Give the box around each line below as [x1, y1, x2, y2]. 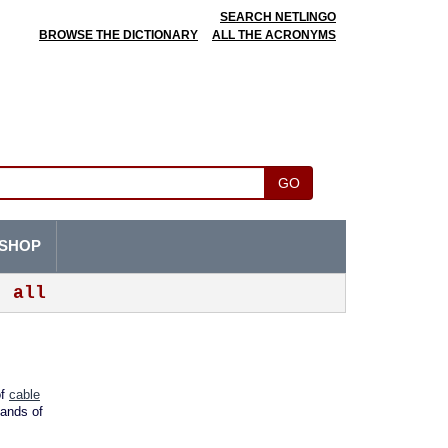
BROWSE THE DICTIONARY [39, 28, 198, 42]
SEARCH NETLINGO [220, 10, 336, 24]
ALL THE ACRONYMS [212, 28, 336, 42]
